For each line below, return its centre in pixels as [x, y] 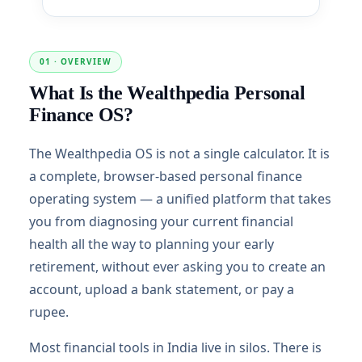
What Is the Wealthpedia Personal [167, 93]
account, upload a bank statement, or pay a [162, 289]
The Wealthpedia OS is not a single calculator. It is [179, 154]
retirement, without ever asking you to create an [177, 267]
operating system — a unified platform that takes [180, 199]
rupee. [49, 312]
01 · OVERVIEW [76, 61]
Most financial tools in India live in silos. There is [175, 347]
